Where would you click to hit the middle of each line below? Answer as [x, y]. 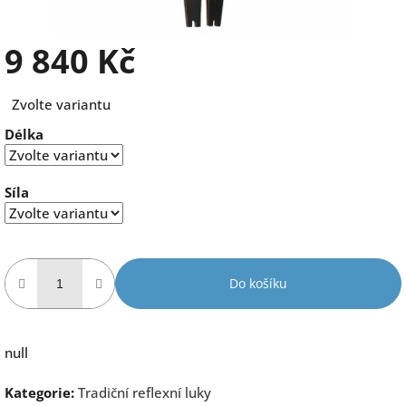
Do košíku [258, 283]
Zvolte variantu [62, 104]
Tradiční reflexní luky [145, 392]
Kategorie [38, 392]
